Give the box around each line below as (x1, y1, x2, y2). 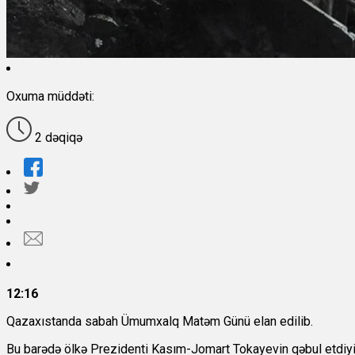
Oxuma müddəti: (6, 89, 94, 105)
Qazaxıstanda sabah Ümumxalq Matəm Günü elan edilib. (6, 314, 313, 330)
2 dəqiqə (32, 130, 82, 146)
